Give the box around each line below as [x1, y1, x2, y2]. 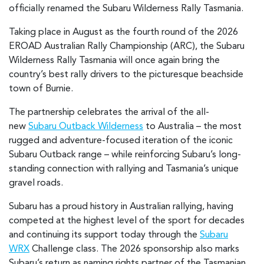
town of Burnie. [9, 84, 73, 94]
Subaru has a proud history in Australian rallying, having [9, 202, 233, 212]
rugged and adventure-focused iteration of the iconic [9, 136, 233, 146]
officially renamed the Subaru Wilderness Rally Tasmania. [9, 4, 243, 14]
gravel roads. [9, 179, 63, 189]
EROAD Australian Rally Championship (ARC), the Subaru [9, 42, 245, 52]
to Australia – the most [143, 122, 242, 132]
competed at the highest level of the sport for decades [9, 216, 245, 226]
